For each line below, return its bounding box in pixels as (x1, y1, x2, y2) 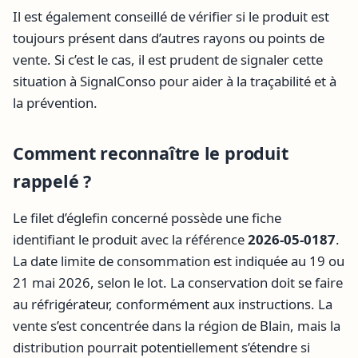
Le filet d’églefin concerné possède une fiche (13, 208, 281, 227)
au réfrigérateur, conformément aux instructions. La (13, 294, 332, 313)
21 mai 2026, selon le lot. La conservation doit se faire (13, 272, 343, 292)
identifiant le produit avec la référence (13, 229, 248, 249)
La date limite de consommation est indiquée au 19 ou (13, 251, 344, 270)
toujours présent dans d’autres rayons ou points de (13, 29, 324, 48)
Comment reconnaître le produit (13, 141, 288, 165)
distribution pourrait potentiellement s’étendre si (13, 337, 310, 356)
